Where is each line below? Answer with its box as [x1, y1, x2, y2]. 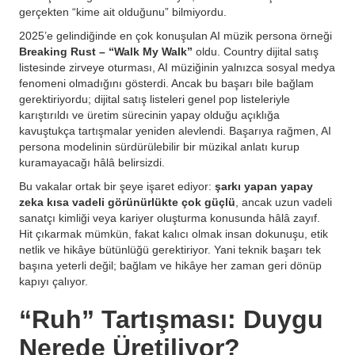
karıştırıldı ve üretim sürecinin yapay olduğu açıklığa [19, 109, 280, 121]
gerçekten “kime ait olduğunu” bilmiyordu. [19, 6, 227, 18]
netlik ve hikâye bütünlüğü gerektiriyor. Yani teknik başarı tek [19, 243, 321, 256]
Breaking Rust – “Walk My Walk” [19, 45, 193, 58]
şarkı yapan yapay [215, 180, 313, 193]
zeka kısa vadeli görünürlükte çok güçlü [19, 196, 235, 208]
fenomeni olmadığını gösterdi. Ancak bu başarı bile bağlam [19, 77, 314, 90]
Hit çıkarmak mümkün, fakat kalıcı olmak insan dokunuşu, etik [19, 227, 328, 240]
